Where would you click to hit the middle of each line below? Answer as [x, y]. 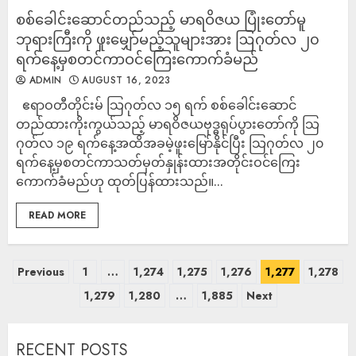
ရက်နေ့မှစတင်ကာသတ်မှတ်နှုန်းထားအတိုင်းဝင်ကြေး [158, 162]
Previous [41, 272]
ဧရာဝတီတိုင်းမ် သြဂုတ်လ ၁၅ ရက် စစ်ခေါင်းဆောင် [156, 105]
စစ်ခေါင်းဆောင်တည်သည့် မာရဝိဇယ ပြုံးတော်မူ [161, 19]
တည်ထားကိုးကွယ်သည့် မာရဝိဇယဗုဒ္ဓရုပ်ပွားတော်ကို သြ [168, 124]
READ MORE [57, 215]
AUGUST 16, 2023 [124, 80]
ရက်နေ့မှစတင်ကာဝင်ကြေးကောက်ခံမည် [137, 59]
